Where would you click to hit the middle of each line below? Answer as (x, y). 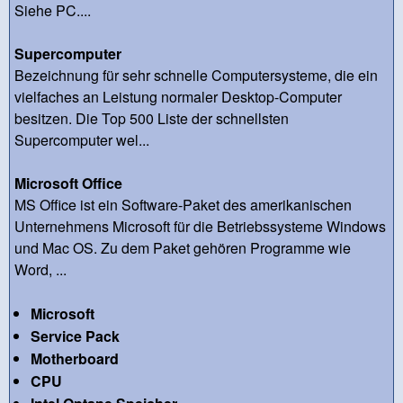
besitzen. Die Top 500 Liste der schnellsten (152, 118)
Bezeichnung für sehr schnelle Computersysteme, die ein (196, 75)
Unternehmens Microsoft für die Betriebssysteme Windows (200, 226)
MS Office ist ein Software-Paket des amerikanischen (183, 204)
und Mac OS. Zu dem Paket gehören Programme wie (183, 247)
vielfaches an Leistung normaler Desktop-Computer (178, 96)
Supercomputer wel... (82, 139)
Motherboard (74, 358)
